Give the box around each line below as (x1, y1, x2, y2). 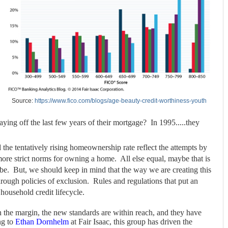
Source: (11, 97, 35, 105)
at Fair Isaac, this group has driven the (69, 217, 192, 226)
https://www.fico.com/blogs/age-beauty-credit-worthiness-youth (34, 97, 207, 105)
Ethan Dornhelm (15, 217, 69, 226)
